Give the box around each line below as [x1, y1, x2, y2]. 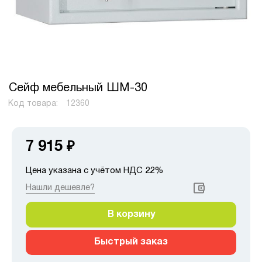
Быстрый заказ [94, 237, 168, 246]
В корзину [107, 210, 155, 219]
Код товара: [8, 100, 60, 108]
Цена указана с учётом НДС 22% [26, 166, 163, 175]
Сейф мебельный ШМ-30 [9, 83, 147, 94]
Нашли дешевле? [26, 183, 95, 192]
